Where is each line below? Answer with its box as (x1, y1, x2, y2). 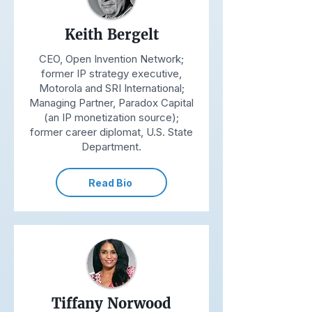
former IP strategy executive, (41, 67, 182, 80)
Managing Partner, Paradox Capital (29, 96, 194, 109)
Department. (81, 140, 141, 153)
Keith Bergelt (64, 26, 159, 43)
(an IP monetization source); (44, 111, 179, 124)
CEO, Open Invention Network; (39, 52, 184, 65)
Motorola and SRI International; (38, 81, 185, 95)
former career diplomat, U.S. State (30, 125, 193, 139)
